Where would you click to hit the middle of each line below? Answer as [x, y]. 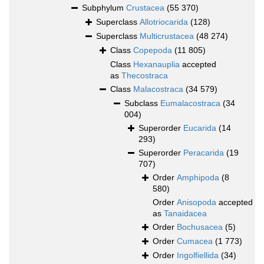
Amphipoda [198, 178]
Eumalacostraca [190, 103]
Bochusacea [200, 227]
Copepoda [153, 50]
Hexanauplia [156, 65]
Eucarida [200, 128]
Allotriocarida [164, 22]
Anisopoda [197, 202]
